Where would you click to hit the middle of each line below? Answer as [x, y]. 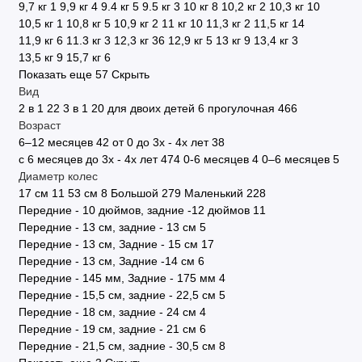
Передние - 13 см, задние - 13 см [107, 227]
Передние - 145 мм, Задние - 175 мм [117, 278]
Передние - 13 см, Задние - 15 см [108, 244]
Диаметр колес [58, 176]
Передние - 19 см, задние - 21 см [107, 329]
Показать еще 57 [65, 74]
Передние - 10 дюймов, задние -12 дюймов [134, 210]
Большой [134, 193]
